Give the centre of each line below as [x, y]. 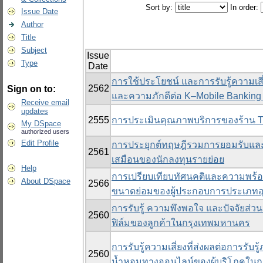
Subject [34, 50]
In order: [244, 8]
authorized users [45, 131]
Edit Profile [40, 143]
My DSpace [41, 124]
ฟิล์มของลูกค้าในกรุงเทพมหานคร [181, 223]
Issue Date [40, 11]
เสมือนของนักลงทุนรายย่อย [168, 160]
